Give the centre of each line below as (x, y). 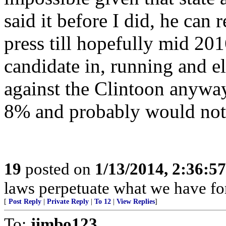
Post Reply (25, 202)
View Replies (136, 202)
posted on (58, 169)
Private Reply (68, 202)
